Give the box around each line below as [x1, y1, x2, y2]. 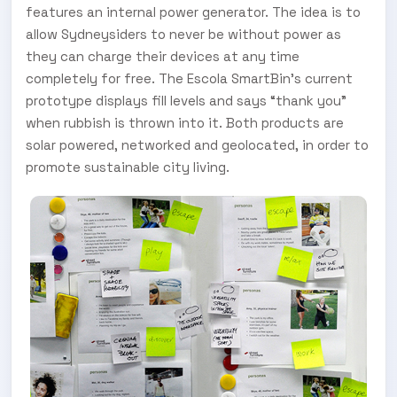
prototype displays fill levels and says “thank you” [26, 91, 346, 109]
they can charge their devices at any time [26, 47, 300, 65]
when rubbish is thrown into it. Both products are [26, 113, 344, 131]
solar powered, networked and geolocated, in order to [26, 136, 369, 153]
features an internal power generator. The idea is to [26, 3, 361, 20]
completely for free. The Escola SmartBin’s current [26, 69, 353, 87]
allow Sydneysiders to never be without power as [26, 25, 341, 43]
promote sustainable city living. [26, 158, 230, 175]
